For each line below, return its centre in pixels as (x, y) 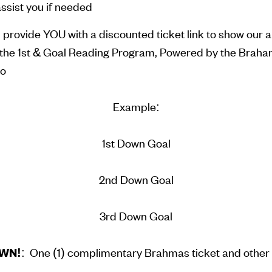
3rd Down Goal (136, 216)
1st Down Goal (136, 143)
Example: (136, 107)
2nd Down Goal (136, 179)
